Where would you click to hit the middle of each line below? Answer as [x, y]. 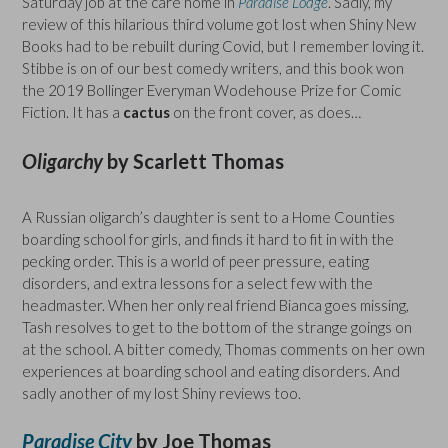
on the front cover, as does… [267, 112]
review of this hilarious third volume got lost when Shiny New [219, 24]
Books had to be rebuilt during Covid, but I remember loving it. [223, 46]
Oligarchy [64, 160]
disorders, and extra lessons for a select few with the [197, 282]
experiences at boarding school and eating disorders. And [211, 370]
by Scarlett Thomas [195, 160]
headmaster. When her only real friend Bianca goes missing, [215, 304]
